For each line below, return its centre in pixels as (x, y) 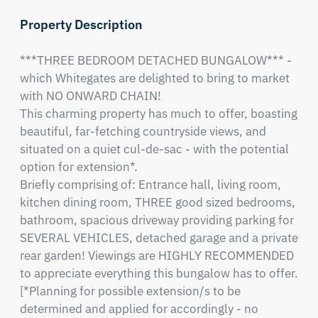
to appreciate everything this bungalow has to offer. (159, 273)
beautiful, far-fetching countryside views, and (143, 131)
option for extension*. (80, 167)
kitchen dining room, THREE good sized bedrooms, (157, 202)
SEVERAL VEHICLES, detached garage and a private (159, 238)
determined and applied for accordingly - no (139, 309)
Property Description (81, 24)
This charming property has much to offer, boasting (158, 114)
